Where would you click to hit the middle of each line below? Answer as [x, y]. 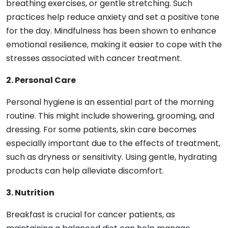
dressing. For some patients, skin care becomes [101, 129]
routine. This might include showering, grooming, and [110, 116]
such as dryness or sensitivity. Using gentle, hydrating [111, 157]
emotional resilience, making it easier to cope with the [114, 44]
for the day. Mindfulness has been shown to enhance [111, 31]
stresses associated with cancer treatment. [94, 58]
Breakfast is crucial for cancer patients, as [91, 214]
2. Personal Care [41, 80]
